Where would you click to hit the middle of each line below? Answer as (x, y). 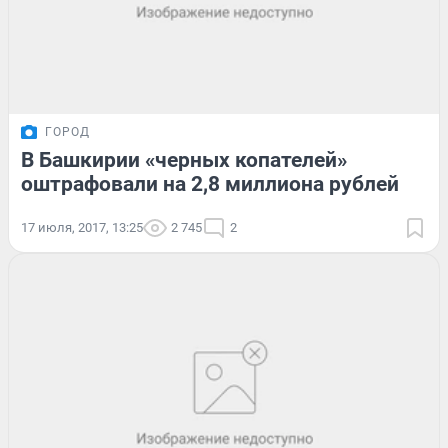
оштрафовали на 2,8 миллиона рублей (210, 183)
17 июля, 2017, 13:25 (82, 227)
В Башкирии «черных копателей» (184, 159)
